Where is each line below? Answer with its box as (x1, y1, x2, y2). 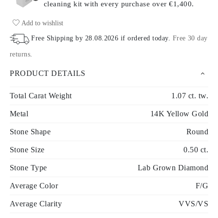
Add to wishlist (19, 19, 63, 27)
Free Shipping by (31, 34, 85, 42)
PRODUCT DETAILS (10, 69, 86, 77)
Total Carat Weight (10, 91, 72, 100)
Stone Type (10, 163, 47, 172)
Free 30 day (172, 34, 208, 42)
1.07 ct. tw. (171, 91, 208, 100)
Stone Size (10, 145, 45, 154)
